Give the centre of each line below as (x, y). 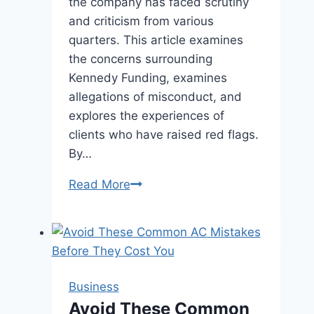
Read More (99, 184)
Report (148, 240)
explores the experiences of (146, 116)
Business (94, 287)
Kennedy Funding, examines (148, 78)
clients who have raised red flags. (163, 135)
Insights (151, 278)
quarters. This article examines (156, 40)
